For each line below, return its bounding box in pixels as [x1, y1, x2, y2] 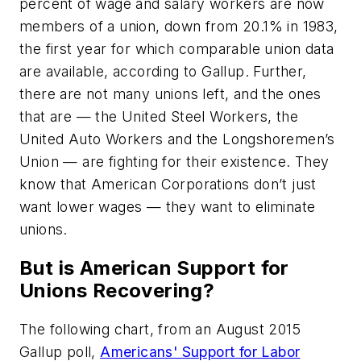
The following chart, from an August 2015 [19, 321, 301, 338]
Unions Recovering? [19, 279, 215, 303]
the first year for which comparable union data [19, 40, 334, 58]
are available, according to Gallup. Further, [19, 63, 307, 81]
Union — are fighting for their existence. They [19, 153, 330, 171]
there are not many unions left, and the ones [19, 85, 322, 103]
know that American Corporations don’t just [19, 176, 317, 193]
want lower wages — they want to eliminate [19, 198, 316, 216]
